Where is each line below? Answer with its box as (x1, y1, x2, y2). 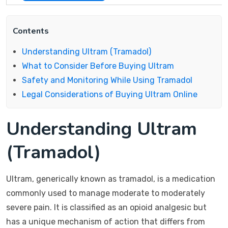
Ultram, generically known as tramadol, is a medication (6, 174, 215, 184)
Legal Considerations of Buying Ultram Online (22, 90, 197, 99)
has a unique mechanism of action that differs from (6, 217, 205, 226)
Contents (13, 25, 49, 37)
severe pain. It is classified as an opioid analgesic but (6, 203, 207, 212)
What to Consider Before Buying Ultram (22, 61, 174, 71)
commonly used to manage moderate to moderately (6, 188, 205, 198)
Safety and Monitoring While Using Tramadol (22, 75, 192, 85)
